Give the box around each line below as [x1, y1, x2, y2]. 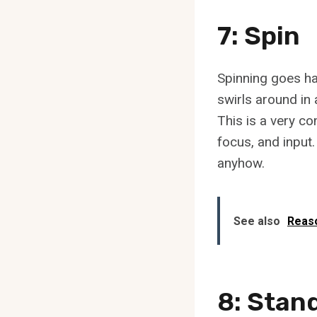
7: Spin [217, 20, 300, 51]
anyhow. [217, 154, 265, 171]
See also [234, 214, 280, 228]
